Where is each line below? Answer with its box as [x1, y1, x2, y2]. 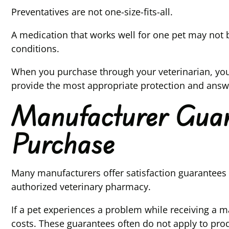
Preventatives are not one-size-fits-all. [11, 6, 173, 18]
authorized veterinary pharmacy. [11, 180, 151, 193]
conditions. [11, 42, 59, 55]
